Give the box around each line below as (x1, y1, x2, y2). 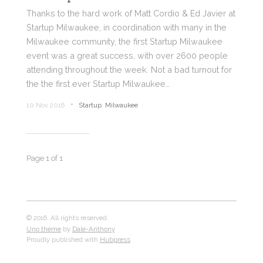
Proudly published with (26, 235, 100, 244)
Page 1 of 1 (26, 154, 63, 163)
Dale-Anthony (72, 224, 115, 233)
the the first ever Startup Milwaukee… (26, 78, 170, 89)
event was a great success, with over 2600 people (26, 50, 228, 60)
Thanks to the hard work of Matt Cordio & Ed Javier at (26, 8, 235, 18)
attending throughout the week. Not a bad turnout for (26, 64, 232, 75)
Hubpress (99, 235, 130, 244)
